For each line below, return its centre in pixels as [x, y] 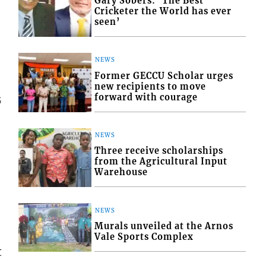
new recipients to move [151, 86]
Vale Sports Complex [144, 237]
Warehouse [121, 172]
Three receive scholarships [159, 151]
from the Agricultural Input [161, 162]
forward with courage [146, 97]
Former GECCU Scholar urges [164, 76]
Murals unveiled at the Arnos [164, 226]
